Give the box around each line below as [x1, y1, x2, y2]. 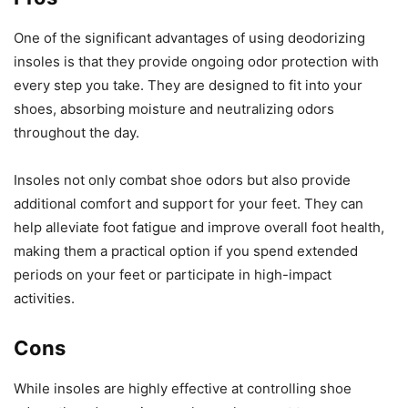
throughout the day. [14, 124, 139, 142]
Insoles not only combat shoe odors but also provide [14, 171, 351, 189]
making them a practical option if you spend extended [14, 242, 358, 260]
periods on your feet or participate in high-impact [14, 266, 331, 284]
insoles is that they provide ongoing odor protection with [14, 53, 379, 71]
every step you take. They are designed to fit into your [14, 76, 362, 95]
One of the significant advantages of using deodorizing [14, 29, 365, 47]
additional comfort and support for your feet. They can [14, 195, 363, 213]
